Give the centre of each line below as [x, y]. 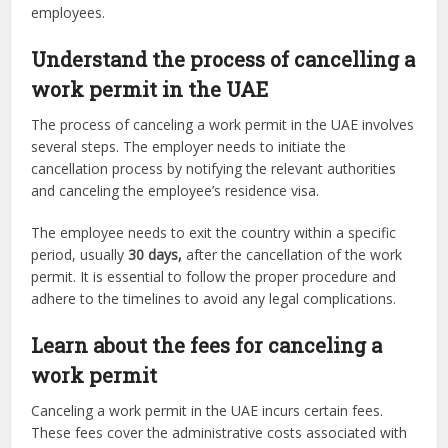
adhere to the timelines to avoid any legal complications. [214, 298]
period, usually [80, 254]
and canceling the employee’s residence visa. [175, 190]
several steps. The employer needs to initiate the [189, 146]
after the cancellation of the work [292, 254]
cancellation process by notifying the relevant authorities [214, 168]
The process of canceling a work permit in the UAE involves [223, 124]
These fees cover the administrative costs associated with [219, 432]
